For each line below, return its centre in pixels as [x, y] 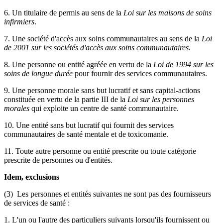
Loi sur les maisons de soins [167, 12]
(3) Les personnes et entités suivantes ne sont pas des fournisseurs [108, 194]
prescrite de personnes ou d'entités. [58, 160]
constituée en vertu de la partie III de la [66, 99]
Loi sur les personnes [161, 99]
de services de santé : [37, 203]
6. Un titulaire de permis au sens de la [64, 12]
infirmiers [19, 21]
